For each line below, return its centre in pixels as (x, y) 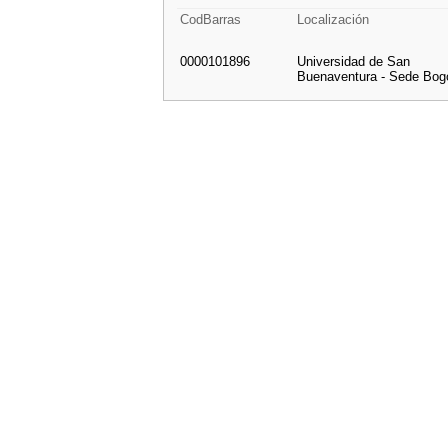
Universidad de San (353, 61)
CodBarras (210, 19)
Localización (333, 19)
